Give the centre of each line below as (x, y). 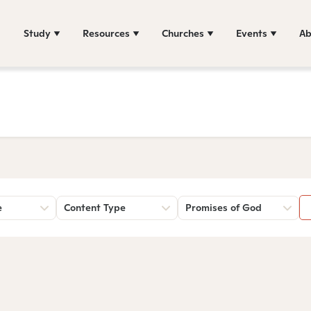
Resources (106, 33)
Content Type (95, 208)
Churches (183, 33)
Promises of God (224, 208)
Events (252, 33)
